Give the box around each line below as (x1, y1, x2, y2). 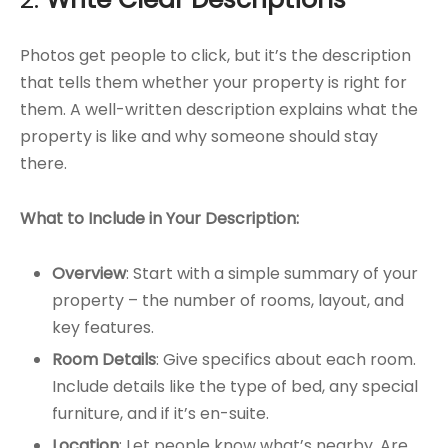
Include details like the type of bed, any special (51, 375, 418, 399)
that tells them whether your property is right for (20, 71, 407, 95)
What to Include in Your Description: (20, 207, 299, 231)
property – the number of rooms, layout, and (51, 289, 404, 313)
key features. (51, 316, 154, 340)
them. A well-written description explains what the (20, 98, 418, 122)
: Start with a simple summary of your (125, 262, 418, 286)
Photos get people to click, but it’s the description (20, 44, 411, 68)
